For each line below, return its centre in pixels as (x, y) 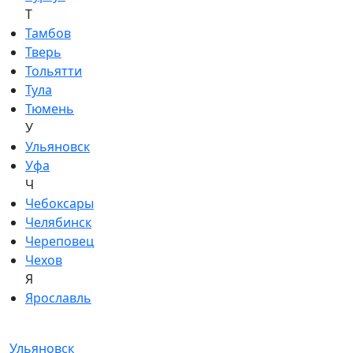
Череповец (59, 241)
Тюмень (50, 109)
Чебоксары (59, 203)
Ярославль (58, 298)
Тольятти (54, 71)
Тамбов (48, 33)
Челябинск (58, 222)
